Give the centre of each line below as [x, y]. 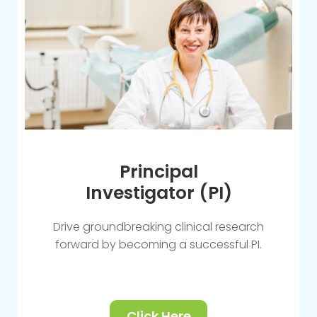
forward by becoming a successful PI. [158, 244]
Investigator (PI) [158, 192]
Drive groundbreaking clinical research [158, 226]
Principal [158, 171]
